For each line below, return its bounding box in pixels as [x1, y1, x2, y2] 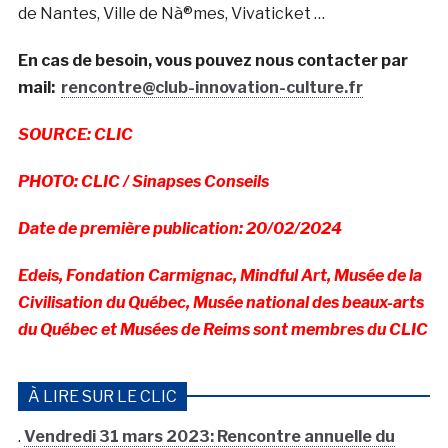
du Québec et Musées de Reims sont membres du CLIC [17, 320, 428, 340]
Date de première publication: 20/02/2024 [17, 219, 342, 239]
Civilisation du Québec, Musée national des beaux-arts [17, 293, 424, 313]
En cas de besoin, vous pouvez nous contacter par [17, 51, 408, 71]
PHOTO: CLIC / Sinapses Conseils [17, 172, 275, 192]
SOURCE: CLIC [17, 125, 133, 145]
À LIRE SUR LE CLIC [27, 387, 177, 407]
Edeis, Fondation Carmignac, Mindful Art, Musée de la [17, 266, 422, 286]
